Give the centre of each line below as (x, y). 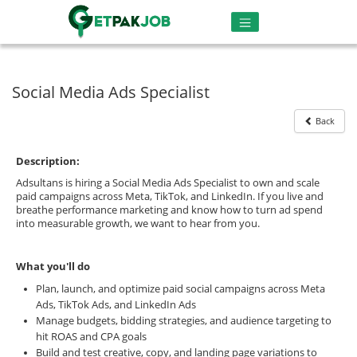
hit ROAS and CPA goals (91, 336)
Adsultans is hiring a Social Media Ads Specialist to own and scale (168, 182)
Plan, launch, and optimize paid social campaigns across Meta (180, 288)
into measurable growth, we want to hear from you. (138, 223)
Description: (48, 161)
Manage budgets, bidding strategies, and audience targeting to (184, 320)
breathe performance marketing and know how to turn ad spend (169, 210)
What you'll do (53, 266)
